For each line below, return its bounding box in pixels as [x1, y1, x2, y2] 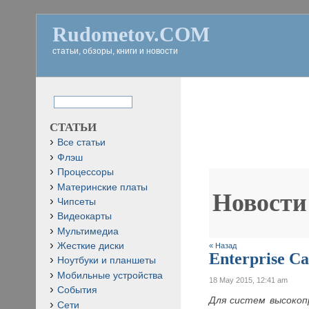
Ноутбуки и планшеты [57, 255, 156, 266]
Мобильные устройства [57, 270, 163, 281]
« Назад [209, 241, 237, 250]
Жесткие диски [57, 241, 124, 251]
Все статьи [57, 137, 106, 148]
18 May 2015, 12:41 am [209, 275, 288, 284]
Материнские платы [57, 181, 148, 192]
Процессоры [57, 167, 114, 178]
